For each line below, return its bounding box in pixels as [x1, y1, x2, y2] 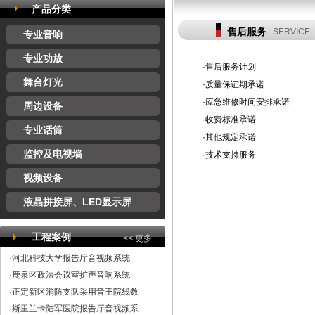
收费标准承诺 [205, 115, 256, 124]
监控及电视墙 [22, 148, 82, 160]
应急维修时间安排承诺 [205, 97, 290, 107]
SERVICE [272, 27, 310, 37]
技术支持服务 [205, 150, 256, 160]
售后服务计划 [205, 62, 256, 72]
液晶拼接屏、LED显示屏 [22, 196, 131, 207]
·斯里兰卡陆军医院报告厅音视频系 [9, 304, 139, 314]
